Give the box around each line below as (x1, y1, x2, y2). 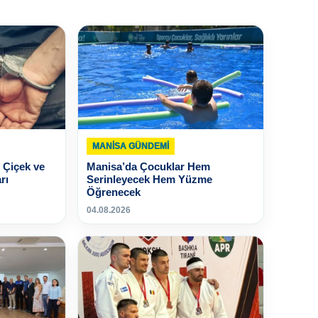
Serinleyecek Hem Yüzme (87, 173, 213, 186)
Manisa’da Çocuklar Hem (87, 160, 211, 173)
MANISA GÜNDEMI (92, 141, 170, 152)
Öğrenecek (87, 186, 141, 199)
